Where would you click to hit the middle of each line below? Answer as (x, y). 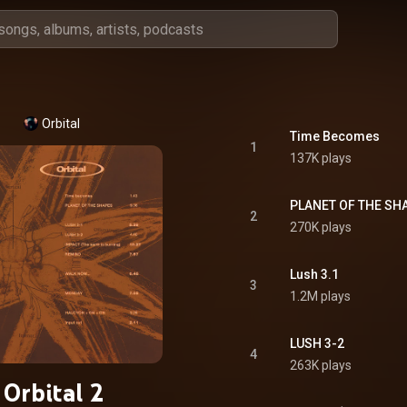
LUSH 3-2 (317, 343)
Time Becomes (335, 136)
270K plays (321, 227)
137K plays (321, 158)
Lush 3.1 (314, 274)
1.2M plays (320, 296)
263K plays (321, 365)
